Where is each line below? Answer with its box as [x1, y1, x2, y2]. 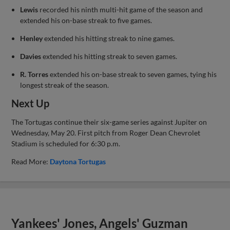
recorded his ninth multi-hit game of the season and [38, 5, 203, 14]
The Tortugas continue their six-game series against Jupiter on [11, 117, 207, 126]
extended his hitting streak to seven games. [41, 51, 178, 61]
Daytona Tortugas [50, 157, 106, 166]
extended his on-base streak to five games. [20, 15, 152, 25]
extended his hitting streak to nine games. [43, 33, 175, 43]
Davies [20, 51, 42, 61]
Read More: [11, 157, 50, 166]
